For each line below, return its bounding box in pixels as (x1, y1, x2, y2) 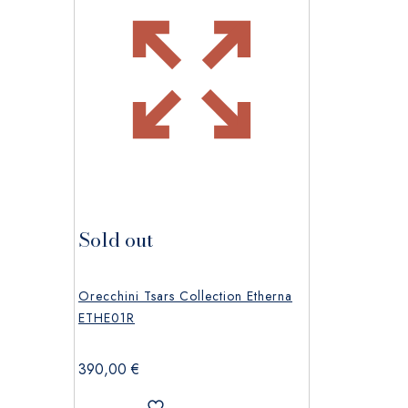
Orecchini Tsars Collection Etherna (78, 286, 292, 305)
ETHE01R (78, 308, 135, 327)
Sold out (78, 225, 153, 255)
